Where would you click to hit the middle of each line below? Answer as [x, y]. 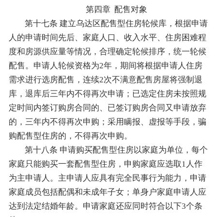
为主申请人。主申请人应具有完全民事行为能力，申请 [107, 178]
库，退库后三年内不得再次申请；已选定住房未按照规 [107, 93]
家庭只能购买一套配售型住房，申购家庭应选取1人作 [105, 164]
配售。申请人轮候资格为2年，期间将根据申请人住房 [105, 65]
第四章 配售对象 [117, 9]
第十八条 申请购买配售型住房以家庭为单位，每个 [116, 150]
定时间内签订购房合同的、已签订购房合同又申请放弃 [107, 108]
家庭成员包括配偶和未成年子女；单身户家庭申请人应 [107, 192]
